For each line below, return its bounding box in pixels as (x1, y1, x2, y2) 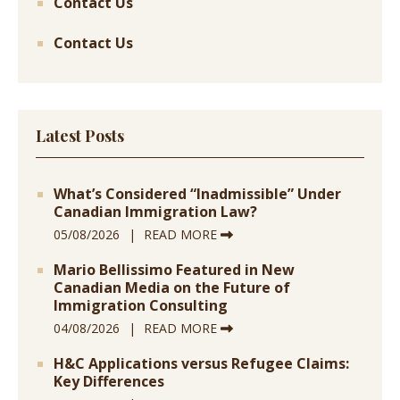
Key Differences (54, 371, 164, 392)
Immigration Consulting (54, 296, 228, 316)
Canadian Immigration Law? (54, 202, 257, 222)
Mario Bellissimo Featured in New (54, 260, 295, 280)
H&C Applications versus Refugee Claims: (54, 354, 349, 374)
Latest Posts (36, 125, 124, 147)
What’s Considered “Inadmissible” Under (54, 184, 341, 204)
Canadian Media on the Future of (54, 278, 290, 298)
